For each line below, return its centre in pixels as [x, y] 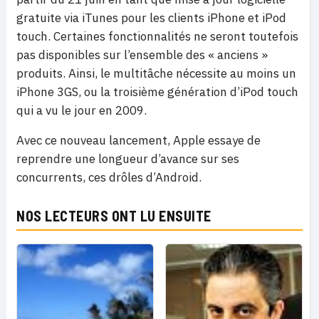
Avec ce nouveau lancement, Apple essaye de [138, 140]
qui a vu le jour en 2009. [82, 110]
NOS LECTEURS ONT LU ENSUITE [114, 216]
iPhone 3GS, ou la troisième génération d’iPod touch [157, 92]
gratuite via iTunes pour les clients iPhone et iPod [151, 18]
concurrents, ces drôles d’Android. [109, 177]
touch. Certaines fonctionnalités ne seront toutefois [157, 36]
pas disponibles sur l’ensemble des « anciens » [142, 55]
